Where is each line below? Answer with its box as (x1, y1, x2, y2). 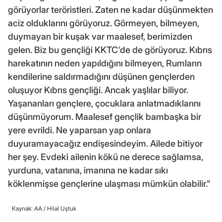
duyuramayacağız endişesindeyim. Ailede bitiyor (8, 138, 203, 149)
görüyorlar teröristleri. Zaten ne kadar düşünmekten (8, 4, 213, 15)
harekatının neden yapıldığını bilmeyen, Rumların (8, 57, 202, 68)
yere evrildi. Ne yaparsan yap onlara (8, 124, 151, 135)
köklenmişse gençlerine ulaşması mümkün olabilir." (8, 178, 211, 189)
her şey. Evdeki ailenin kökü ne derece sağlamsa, (8, 151, 203, 162)
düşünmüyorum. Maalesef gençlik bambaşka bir (8, 111, 201, 122)
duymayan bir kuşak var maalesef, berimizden (8, 31, 192, 42)
